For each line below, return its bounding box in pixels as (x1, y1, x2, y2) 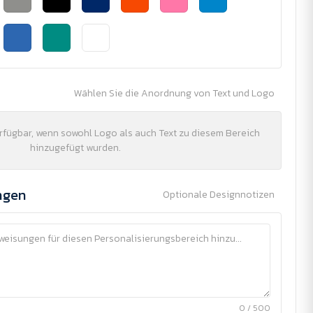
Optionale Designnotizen (163, 187, 275, 202)
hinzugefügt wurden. (30, 140, 121, 155)
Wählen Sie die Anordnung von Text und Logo (74, 86, 275, 101)
